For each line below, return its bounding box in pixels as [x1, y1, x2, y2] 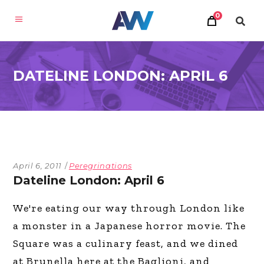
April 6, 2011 [13, 161, 62, 170]
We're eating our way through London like [13, 202, 245, 214]
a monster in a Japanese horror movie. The [13, 219, 246, 232]
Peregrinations [68, 161, 132, 170]
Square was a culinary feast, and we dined [13, 237, 239, 250]
